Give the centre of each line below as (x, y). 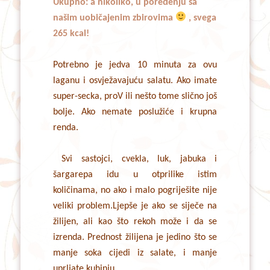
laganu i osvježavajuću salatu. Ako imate (135, 80)
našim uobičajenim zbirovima (114, 18)
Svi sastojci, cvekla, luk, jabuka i (135, 159)
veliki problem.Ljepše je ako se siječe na (135, 206)
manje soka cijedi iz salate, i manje (135, 253)
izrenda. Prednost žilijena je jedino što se (135, 237)
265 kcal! (71, 33)
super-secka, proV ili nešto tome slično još (135, 96)
